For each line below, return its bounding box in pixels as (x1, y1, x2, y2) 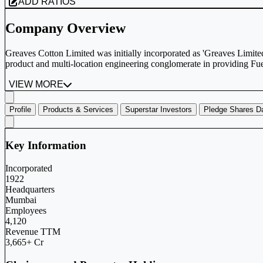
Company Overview (5, 20, 126, 36)
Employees (5, 205, 46, 216)
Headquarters (5, 184, 55, 195)
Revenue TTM (5, 227, 60, 237)
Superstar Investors (125, 104, 192, 114)
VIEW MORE (9, 79, 63, 89)
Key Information (5, 139, 86, 152)
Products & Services (43, 104, 113, 114)
